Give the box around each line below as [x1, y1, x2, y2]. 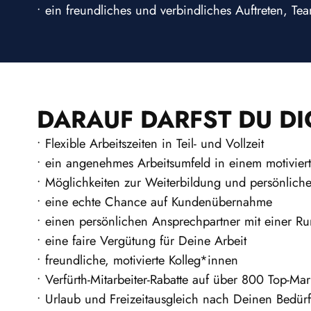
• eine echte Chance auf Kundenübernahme [37, 192, 273, 212]
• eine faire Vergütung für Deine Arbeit [37, 231, 247, 251]
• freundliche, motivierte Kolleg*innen [37, 251, 239, 270]
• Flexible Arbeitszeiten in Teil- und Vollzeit [37, 134, 264, 153]
